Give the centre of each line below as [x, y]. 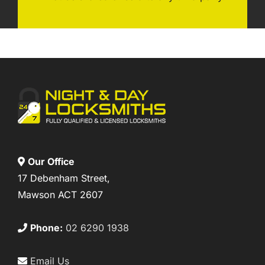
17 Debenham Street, [64, 178]
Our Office [51, 162]
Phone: [46, 228]
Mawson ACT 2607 [60, 195]
